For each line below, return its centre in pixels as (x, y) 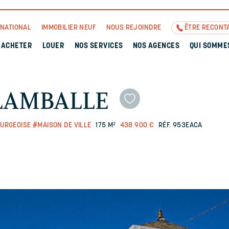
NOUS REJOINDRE (134, 28)
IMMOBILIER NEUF (69, 28)
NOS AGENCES (156, 46)
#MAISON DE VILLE (62, 125)
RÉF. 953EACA (180, 125)
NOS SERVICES (99, 46)
